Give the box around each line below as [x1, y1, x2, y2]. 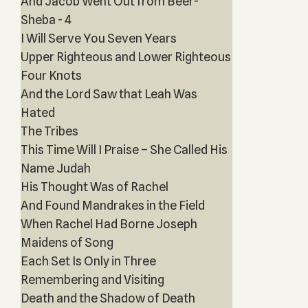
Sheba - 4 [20, 12, 71, 27]
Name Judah [20, 161, 91, 175]
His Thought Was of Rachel [20, 179, 168, 194]
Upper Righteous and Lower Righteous [20, 49, 231, 64]
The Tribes [20, 124, 78, 138]
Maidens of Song [20, 235, 113, 250]
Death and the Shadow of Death [20, 291, 195, 305]
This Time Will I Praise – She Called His [20, 142, 228, 157]
